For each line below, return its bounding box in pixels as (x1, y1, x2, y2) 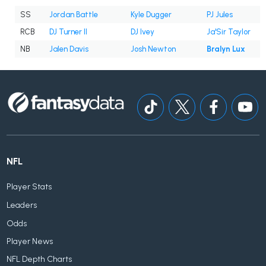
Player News (7, 236, 53, 247)
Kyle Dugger (131, 10, 172, 20)
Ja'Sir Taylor (207, 27, 251, 37)
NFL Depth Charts (7, 254, 72, 265)
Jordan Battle (49, 10, 98, 20)
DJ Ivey (131, 27, 154, 37)
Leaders (7, 200, 37, 211)
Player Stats (7, 182, 52, 192)
